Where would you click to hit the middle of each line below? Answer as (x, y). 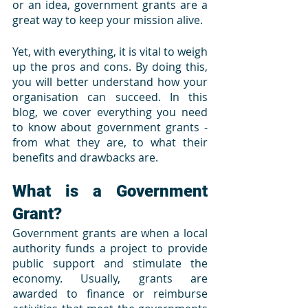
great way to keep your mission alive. (109, 20)
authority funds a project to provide (110, 248)
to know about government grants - (110, 127)
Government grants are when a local (110, 233)
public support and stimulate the (110, 263)
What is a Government (110, 191)
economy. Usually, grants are (110, 278)
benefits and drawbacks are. (85, 157)
